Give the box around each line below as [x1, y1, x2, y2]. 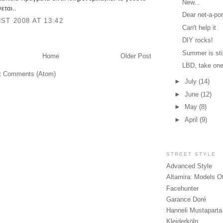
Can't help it [182, 23, 217, 31]
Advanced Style [166, 162, 212, 170]
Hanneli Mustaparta [166, 207, 222, 215]
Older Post [120, 52, 151, 60]
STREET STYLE [166, 151, 217, 157]
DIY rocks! [182, 36, 214, 44]
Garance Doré [166, 195, 206, 203]
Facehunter [166, 184, 199, 192]
